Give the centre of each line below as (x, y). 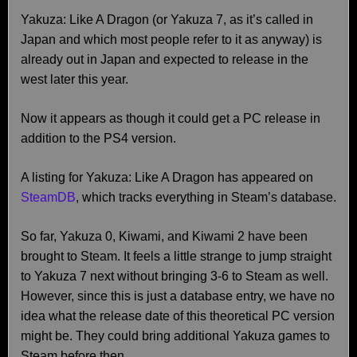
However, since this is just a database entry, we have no (178, 296)
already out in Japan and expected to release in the (165, 59)
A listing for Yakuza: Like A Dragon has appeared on (167, 177)
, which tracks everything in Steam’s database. (206, 197)
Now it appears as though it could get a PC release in (171, 118)
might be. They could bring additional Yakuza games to (175, 336)
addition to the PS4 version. (98, 138)
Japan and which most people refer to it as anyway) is (171, 39)
